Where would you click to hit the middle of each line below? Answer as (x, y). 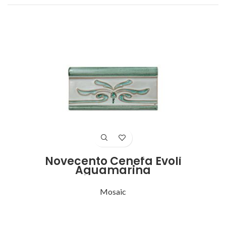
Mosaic (113, 191)
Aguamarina (113, 170)
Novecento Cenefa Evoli (113, 161)
